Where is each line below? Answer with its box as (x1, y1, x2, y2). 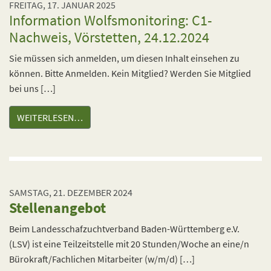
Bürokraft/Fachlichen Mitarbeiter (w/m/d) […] (9, 253, 195, 265)
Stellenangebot (9, 198, 106, 217)
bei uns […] (9, 82, 56, 94)
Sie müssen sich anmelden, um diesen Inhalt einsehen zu (9, 52, 240, 64)
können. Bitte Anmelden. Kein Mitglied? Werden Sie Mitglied (9, 67, 251, 79)
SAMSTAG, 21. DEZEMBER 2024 (9, 186, 132, 198)
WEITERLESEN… (17, 111, 83, 123)
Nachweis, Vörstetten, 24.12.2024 (9, 28, 209, 47)
